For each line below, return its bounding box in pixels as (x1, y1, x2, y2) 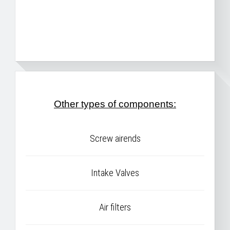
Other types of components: (54, 99, 176, 109)
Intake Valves (91, 167, 139, 179)
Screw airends (89, 133, 141, 144)
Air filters (99, 202, 131, 213)
